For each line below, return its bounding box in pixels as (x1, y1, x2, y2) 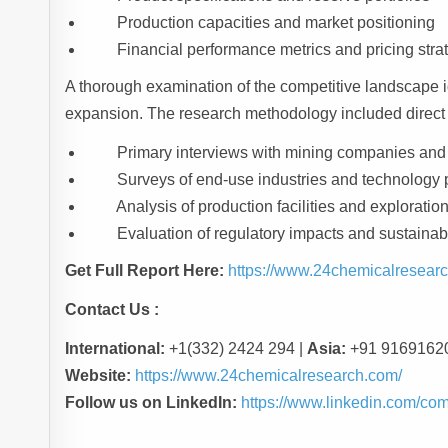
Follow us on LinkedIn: (65, 394, 238, 412)
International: (65, 340, 166, 358)
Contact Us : (65, 301, 164, 319)
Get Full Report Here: (65, 262, 225, 280)
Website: (65, 367, 132, 385)
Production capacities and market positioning (117, 14, 436, 32)
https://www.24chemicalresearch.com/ (135, 367, 403, 385)
